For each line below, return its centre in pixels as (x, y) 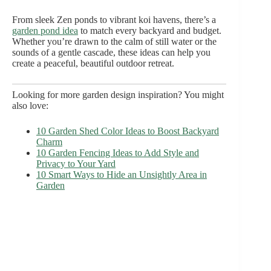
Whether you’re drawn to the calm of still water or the (114, 42)
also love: (30, 106)
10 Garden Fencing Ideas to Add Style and (118, 153)
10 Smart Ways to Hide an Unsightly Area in (122, 175)
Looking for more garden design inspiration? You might (118, 95)
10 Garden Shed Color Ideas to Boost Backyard (128, 131)
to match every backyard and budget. (150, 31)
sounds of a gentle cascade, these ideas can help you (111, 53)
